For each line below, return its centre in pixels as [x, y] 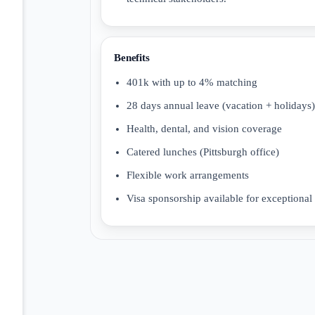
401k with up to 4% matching [192, 82]
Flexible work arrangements [188, 175]
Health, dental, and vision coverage [204, 128]
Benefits [132, 58]
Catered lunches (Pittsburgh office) [203, 152]
